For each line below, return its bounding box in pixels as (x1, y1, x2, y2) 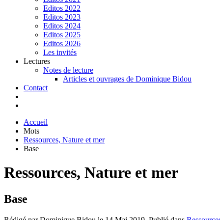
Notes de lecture (43, 66, 93, 74)
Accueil (24, 118, 48, 126)
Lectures (24, 57, 50, 65)
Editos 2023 (43, 13, 81, 21)
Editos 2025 (43, 30, 81, 39)
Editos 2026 (43, 39, 81, 48)
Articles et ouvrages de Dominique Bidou (63, 75, 192, 83)
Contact (24, 83, 48, 92)
